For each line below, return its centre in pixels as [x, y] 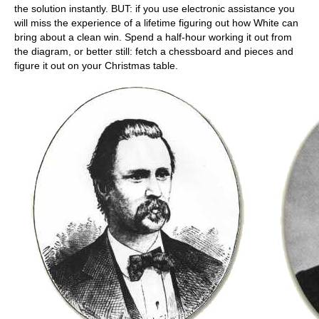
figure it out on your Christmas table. [96, 65]
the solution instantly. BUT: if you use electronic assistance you [155, 8]
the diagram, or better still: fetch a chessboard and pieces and [154, 51]
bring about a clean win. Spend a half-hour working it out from [153, 37]
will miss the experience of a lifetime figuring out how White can [156, 22]
